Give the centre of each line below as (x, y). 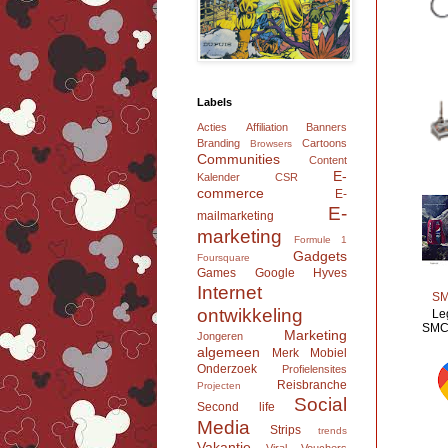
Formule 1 (320, 240)
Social (320, 405)
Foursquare (223, 258)
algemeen (228, 352)
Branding (218, 143)
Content (328, 160)
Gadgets (320, 256)
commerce (230, 193)
